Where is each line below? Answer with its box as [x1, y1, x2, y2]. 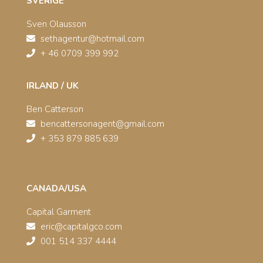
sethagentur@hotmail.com [40, 32, 144, 45]
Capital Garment [26, 205, 91, 218]
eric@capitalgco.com [40, 220, 122, 232]
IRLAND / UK [26, 79, 79, 92]
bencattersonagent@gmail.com [40, 117, 164, 130]
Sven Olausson [26, 18, 86, 30]
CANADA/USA [26, 182, 86, 194]
